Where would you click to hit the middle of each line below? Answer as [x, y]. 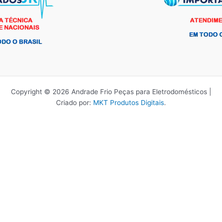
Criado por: [75, 103]
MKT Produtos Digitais [129, 103]
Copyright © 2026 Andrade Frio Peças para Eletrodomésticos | [111, 92]
